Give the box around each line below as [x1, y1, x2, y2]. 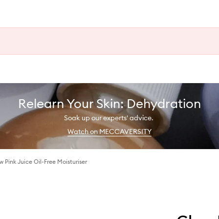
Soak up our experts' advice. [64, 113, 155, 122]
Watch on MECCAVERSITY [67, 127, 152, 136]
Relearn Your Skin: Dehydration [18, 95, 201, 111]
